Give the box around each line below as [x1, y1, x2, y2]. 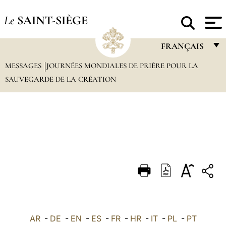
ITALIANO [160, 100, 194, 110]
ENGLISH [160, 81, 193, 90]
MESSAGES [5, 61, 43, 70]
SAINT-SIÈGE [17, 13, 88, 28]
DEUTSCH [160, 159, 197, 169]
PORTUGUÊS [160, 120, 207, 130]
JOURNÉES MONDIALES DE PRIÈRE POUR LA [46, 61, 198, 70]
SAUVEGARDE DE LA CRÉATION [5, 75, 116, 84]
